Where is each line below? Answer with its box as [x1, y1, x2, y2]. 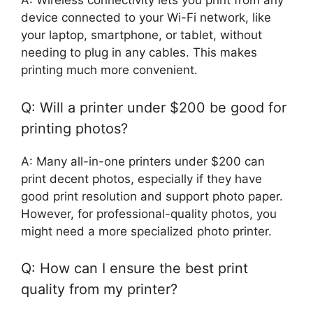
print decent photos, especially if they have [21, 171, 262, 186]
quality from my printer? [21, 281, 177, 298]
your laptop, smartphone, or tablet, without [21, 28, 262, 43]
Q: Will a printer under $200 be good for [21, 99, 286, 116]
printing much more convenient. [21, 63, 198, 78]
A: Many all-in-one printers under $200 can [21, 154, 265, 168]
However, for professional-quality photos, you [21, 206, 277, 221]
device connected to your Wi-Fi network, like [21, 10, 271, 25]
